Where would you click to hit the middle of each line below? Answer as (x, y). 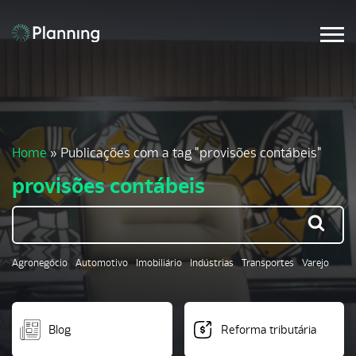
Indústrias (212, 263)
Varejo (315, 263)
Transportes (268, 263)
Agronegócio (40, 263)
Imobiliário (159, 263)
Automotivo (102, 263)
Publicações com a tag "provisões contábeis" (191, 153)
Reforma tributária (268, 329)
